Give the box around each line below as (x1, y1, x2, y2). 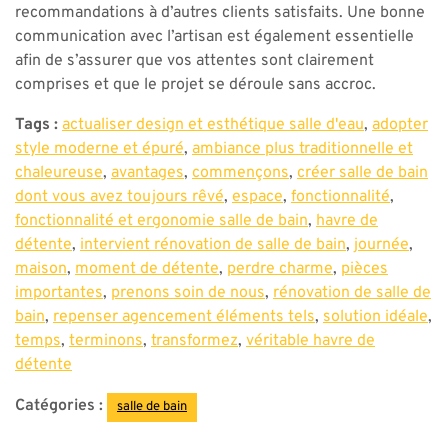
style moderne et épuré (15, 139, 184, 159)
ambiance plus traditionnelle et (192, 139, 413, 159)
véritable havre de (246, 331, 375, 351)
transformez (151, 331, 238, 351)
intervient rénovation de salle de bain (80, 235, 346, 255)
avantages (111, 163, 184, 183)
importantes (15, 283, 103, 303)
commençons (192, 163, 289, 183)
